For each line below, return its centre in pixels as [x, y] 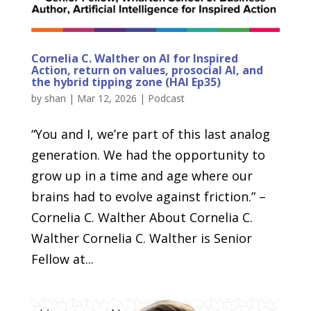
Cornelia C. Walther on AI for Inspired [134, 59]
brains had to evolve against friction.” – [148, 197]
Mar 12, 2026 [107, 99]
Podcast [166, 99]
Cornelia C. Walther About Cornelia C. [142, 218]
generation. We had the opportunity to [148, 155]
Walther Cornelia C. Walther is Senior [141, 238]
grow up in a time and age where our [142, 176]
